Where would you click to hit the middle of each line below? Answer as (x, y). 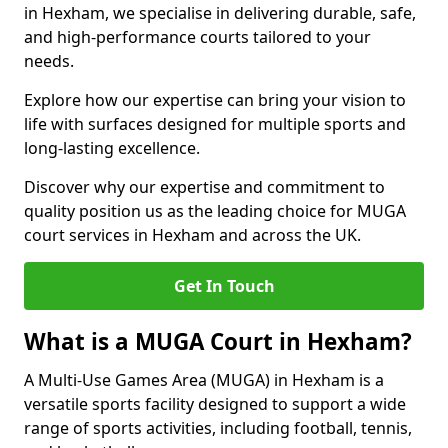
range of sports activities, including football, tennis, (218, 428)
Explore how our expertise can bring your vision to (215, 100)
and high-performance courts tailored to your (197, 37)
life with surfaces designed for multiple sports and (215, 124)
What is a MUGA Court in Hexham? (218, 341)
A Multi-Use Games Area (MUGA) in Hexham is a (204, 380)
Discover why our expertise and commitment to (204, 187)
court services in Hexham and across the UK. (192, 235)
